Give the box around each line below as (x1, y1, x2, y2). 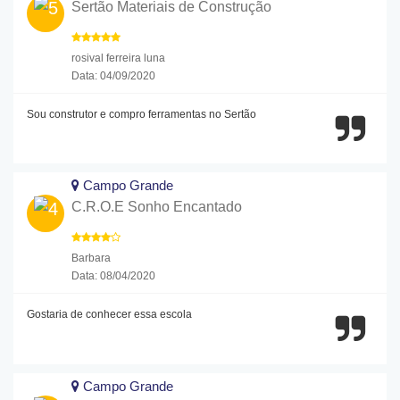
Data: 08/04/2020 (71, 270, 155, 283)
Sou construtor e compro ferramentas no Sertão (27, 107, 256, 121)
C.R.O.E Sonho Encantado (71, 199, 242, 215)
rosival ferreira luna (71, 51, 165, 64)
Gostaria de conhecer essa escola (27, 308, 192, 321)
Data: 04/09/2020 (71, 69, 155, 82)
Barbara (71, 252, 111, 265)
